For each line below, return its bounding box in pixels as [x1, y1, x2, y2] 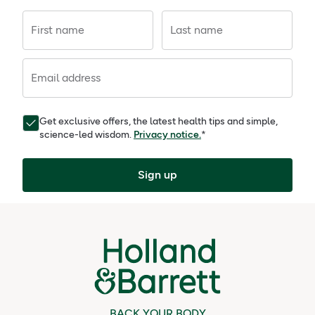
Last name [170, 23, 223, 37]
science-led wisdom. [39, 129, 131, 141]
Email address [31, 71, 101, 85]
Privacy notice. [134, 129, 201, 141]
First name [31, 23, 84, 37]
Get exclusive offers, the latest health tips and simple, [39, 115, 278, 128]
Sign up [138, 168, 177, 182]
